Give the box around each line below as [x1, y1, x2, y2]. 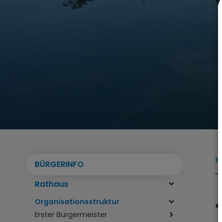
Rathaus [35, 178, 68, 190]
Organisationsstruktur [35, 196, 119, 207]
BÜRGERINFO [35, 158, 84, 170]
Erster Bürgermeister [35, 209, 107, 220]
